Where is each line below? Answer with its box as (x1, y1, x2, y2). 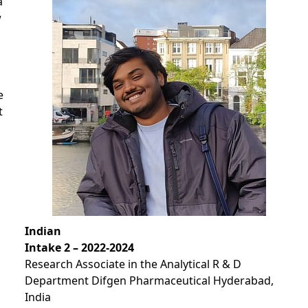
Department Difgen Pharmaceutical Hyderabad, (24, 273, 274, 288)
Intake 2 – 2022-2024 (24, 240, 134, 255)
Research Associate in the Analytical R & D (24, 256, 241, 272)
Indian (24, 223, 61, 239)
